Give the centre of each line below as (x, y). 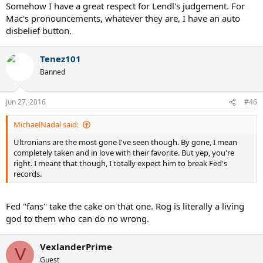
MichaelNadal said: (46, 125)
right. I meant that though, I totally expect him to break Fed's (120, 163)
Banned (53, 72)
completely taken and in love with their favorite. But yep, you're (124, 153)
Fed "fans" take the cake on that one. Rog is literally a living (125, 206)
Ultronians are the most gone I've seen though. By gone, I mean (125, 142)
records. (28, 174)
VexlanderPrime (76, 246)
